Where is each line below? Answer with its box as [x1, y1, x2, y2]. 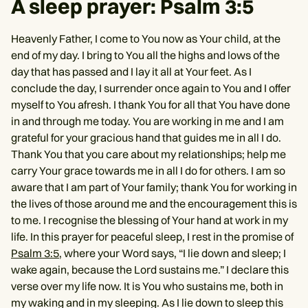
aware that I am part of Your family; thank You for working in [11, 179, 297, 194]
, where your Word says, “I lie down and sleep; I [59, 245, 286, 260]
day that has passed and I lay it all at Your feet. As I [11, 64, 252, 78]
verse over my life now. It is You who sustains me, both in [11, 278, 283, 293]
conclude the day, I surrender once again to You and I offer [11, 80, 291, 95]
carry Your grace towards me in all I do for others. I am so [11, 163, 285, 177]
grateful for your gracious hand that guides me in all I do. [11, 130, 281, 144]
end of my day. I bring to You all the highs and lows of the [11, 47, 280, 62]
